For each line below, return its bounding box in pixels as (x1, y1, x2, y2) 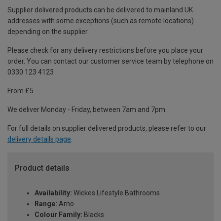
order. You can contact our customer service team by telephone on (7, 57, 214, 66)
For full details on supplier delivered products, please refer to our (7, 124, 206, 133)
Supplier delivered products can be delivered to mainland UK (7, 6, 193, 14)
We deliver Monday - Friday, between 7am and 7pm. (7, 106, 167, 114)
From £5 (7, 87, 34, 95)
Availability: (35, 189, 72, 197)
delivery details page (7, 135, 71, 144)
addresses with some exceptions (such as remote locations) (7, 17, 194, 25)
